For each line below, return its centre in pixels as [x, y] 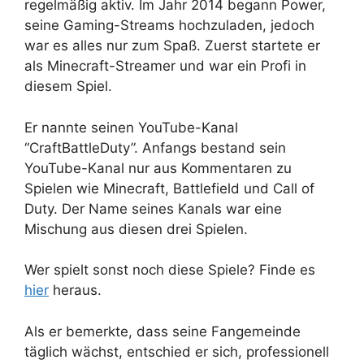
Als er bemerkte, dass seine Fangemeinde [162, 331]
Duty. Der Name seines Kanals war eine [153, 208]
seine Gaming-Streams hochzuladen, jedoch [169, 26]
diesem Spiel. [68, 87]
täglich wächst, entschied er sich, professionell [177, 351]
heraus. [75, 290]
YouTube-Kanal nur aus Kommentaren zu [158, 168]
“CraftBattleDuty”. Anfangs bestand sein [155, 147]
